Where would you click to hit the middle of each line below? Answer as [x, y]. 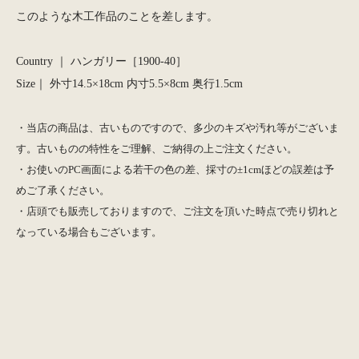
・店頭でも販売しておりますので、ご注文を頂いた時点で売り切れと [177, 211]
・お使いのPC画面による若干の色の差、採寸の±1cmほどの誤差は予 [175, 169]
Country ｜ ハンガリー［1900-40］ [101, 61]
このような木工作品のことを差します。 [117, 16]
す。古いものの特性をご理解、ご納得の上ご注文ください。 [157, 149]
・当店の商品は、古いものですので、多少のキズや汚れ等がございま [177, 128]
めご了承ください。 [63, 190]
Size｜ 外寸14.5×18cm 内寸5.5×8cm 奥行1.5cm [129, 84]
